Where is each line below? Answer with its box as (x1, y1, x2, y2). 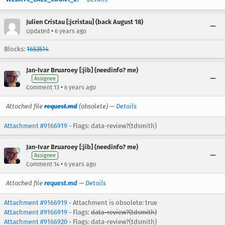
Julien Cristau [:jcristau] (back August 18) (26, 18, 143, 26)
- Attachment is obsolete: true (67, 198, 157, 206)
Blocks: (4, 45, 27, 53)
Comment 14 (26, 160, 59, 168)
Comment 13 (26, 83, 59, 91)
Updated (26, 27, 50, 35)
